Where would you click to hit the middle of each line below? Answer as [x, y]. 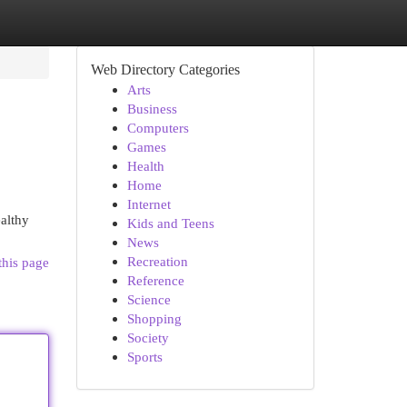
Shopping [154, 318]
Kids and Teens [170, 223]
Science [149, 299]
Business [152, 109]
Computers [158, 128]
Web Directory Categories [165, 69]
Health [145, 166]
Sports [144, 357]
